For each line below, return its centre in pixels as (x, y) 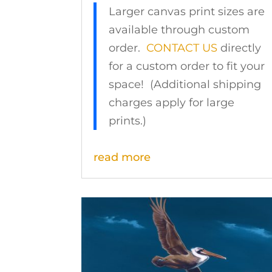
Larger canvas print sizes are (187, 12)
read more (122, 158)
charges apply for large (172, 103)
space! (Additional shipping (185, 85)
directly (240, 48)
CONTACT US (182, 48)
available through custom (179, 30)
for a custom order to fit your (187, 66)
